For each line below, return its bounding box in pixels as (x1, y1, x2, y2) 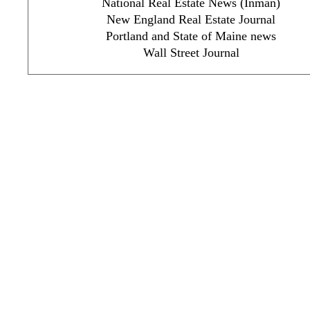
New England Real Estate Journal (107, 12, 275, 26)
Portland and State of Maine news (106, 28, 276, 43)
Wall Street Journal (143, 45, 239, 60)
